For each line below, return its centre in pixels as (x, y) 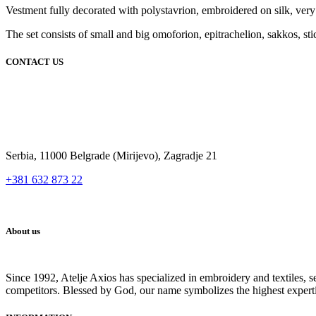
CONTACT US (35, 62)
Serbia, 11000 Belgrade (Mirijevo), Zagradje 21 (111, 156)
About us (23, 231)
